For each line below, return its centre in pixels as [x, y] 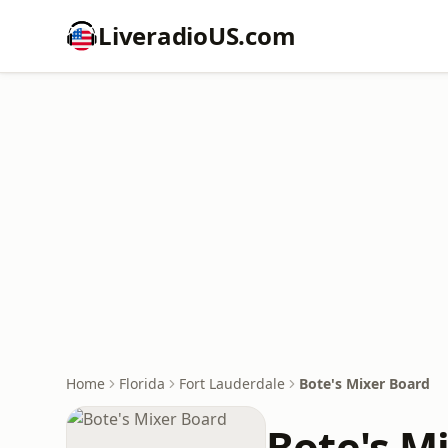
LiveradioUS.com [197, 35]
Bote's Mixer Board [364, 383]
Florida [142, 383]
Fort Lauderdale [232, 383]
